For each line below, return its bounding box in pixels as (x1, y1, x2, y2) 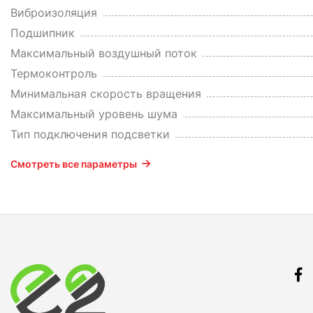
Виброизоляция (10, 6, 97, 20)
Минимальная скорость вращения (10, 87, 201, 101)
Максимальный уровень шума (10, 107, 177, 122)
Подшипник (10, 26, 75, 41)
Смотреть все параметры (10, 158, 137, 170)
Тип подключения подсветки (10, 127, 170, 142)
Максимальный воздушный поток (10, 46, 197, 61)
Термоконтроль (10, 66, 97, 81)
